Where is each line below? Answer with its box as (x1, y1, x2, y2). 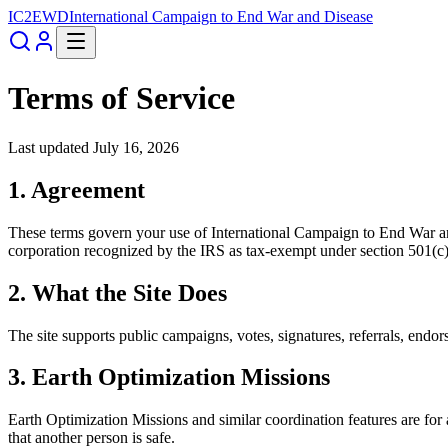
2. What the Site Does (8, 279, 227, 306)
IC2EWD (8, 8, 69, 25)
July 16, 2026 (93, 138, 179, 156)
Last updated (8, 138, 93, 156)
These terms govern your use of (8, 223, 211, 241)
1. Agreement (8, 176, 145, 203)
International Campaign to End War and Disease (69, 8, 373, 25)
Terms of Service (8, 80, 235, 117)
